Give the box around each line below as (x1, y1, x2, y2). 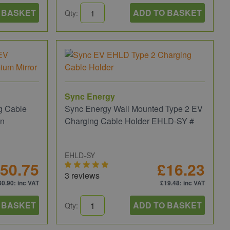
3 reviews (65, 169, 100, 181)
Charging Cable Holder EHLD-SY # (65, 115, 195, 127)
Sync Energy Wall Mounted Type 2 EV (65, 103, 203, 114)
